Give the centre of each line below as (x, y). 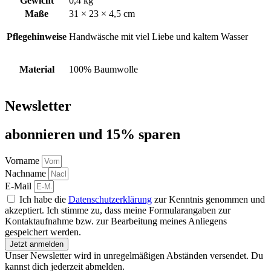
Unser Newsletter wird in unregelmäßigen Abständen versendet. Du (134, 256)
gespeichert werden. (43, 232)
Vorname (23, 161)
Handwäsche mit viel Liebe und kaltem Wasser (158, 36)
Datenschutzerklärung (110, 200)
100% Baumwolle (103, 69)
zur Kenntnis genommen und (208, 200)
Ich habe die (44, 200)
